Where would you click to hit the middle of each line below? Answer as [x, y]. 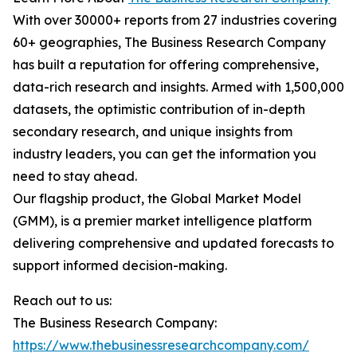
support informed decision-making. [120, 266]
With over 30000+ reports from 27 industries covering [175, 20]
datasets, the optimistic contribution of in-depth [159, 110]
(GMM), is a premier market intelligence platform [162, 221]
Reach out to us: [62, 301]
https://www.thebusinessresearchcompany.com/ [161, 345]
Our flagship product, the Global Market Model [157, 199]
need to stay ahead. [75, 177]
